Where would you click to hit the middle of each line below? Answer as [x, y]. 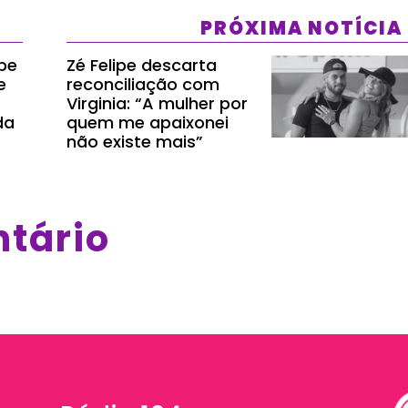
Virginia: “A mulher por [157, 103]
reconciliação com [143, 84]
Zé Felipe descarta [141, 65]
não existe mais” [134, 141]
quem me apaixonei [147, 122]
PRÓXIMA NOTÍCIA [301, 28]
